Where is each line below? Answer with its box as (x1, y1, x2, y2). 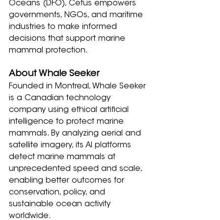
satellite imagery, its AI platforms (9, 141, 134, 149)
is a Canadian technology (9, 94, 113, 102)
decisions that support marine (9, 34, 128, 43)
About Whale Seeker (9, 69, 99, 79)
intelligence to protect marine (9, 117, 126, 126)
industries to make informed (9, 23, 119, 31)
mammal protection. (9, 46, 88, 55)
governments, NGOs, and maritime (9, 11, 145, 19)
